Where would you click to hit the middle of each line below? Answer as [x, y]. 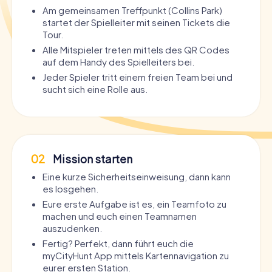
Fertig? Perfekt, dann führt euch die [118, 243]
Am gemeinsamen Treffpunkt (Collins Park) [132, 10]
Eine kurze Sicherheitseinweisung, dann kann [137, 176]
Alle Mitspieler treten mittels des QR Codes [136, 49]
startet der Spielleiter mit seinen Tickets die [136, 22]
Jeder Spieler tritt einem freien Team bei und [138, 76]
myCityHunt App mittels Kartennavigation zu [136, 255]
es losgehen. [70, 188]
